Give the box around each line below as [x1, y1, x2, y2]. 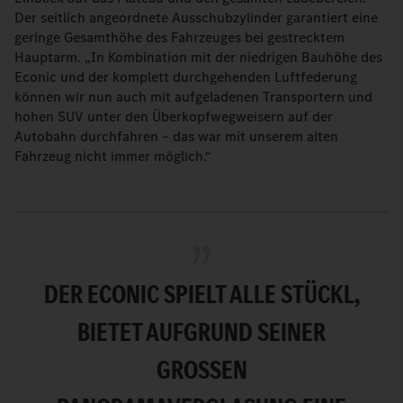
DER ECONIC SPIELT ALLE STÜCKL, [43, 276, 360, 312]
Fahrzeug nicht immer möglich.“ [14, 147, 211, 166]
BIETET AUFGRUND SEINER [77, 314, 326, 350]
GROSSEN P [156, 352, 247, 388]
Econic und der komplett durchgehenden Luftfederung [14, 67, 357, 86]
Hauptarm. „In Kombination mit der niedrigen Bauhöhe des [14, 48, 382, 67]
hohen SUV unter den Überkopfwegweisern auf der [14, 107, 333, 126]
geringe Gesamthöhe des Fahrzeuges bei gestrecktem [14, 28, 345, 47]
